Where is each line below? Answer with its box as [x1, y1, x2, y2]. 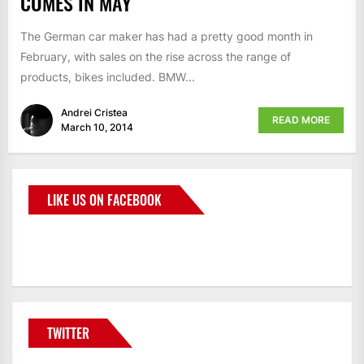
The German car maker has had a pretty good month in [20, 28, 313, 43]
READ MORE [272, 114, 330, 127]
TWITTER [47, 323, 89, 344]
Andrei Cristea [61, 106, 128, 119]
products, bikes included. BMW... [20, 69, 195, 84]
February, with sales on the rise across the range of [20, 49, 291, 63]
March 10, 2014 [61, 121, 133, 134]
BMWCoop [48, 232, 113, 249]
